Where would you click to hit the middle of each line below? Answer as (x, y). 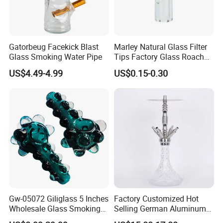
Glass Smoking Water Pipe (56, 56)
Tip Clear (129, 66)
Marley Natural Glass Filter (160, 47)
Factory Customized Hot (156, 199)
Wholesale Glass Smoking (55, 209)
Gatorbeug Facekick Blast (54, 47)
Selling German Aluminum (160, 209)
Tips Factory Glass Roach (159, 56)
